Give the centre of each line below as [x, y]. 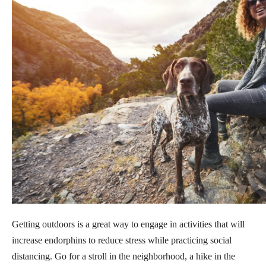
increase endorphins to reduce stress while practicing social [122, 240]
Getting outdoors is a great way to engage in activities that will [128, 224]
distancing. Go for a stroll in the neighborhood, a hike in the [123, 256]
